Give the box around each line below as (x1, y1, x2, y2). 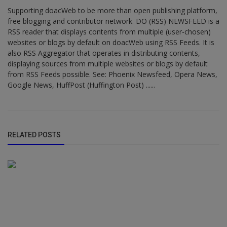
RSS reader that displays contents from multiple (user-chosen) (8, 27, 211, 37)
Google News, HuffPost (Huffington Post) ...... (8, 80, 155, 90)
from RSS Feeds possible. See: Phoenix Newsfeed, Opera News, (8, 69, 217, 80)
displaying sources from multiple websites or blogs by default (8, 59, 208, 69)
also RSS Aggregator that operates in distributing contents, (8, 48, 200, 58)
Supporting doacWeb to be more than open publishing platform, (8, 6, 217, 16)
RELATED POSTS (8, 131, 61, 139)
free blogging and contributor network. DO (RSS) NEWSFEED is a (8, 16, 219, 26)
